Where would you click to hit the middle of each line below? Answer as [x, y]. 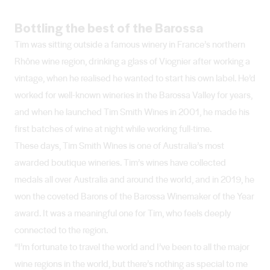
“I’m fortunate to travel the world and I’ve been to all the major [132, 247]
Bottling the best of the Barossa [109, 28]
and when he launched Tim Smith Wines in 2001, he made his [132, 112]
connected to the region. [61, 230]
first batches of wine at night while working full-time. [113, 129]
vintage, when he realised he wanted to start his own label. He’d [135, 78]
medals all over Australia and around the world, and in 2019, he [134, 179]
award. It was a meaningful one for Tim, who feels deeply [123, 213]
